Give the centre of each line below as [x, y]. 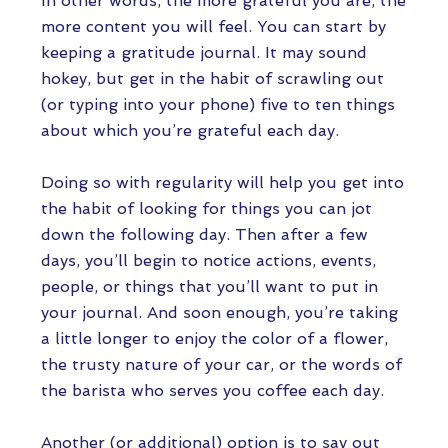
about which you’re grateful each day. [192, 130]
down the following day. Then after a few [204, 234]
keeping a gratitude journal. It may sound [204, 52]
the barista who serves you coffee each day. [215, 390]
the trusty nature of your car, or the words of [221, 364]
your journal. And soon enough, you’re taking [219, 312]
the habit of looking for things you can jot [206, 208]
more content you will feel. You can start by [213, 26]
